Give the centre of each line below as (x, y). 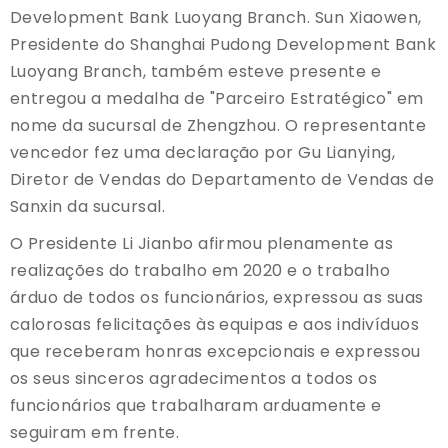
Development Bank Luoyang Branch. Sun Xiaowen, (216, 17)
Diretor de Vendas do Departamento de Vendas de (222, 179)
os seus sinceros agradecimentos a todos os (194, 378)
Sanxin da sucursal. (88, 206)
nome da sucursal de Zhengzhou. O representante (218, 125)
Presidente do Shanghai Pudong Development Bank (223, 44)
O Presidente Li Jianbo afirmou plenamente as (202, 243)
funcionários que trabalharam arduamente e (196, 405)
